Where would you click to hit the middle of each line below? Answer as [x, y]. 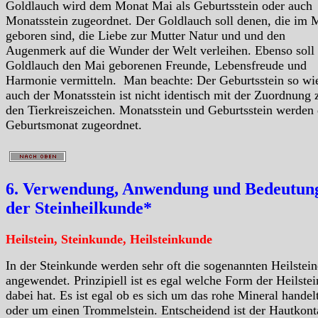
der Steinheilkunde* [79, 208]
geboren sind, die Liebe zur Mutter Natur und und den [146, 35]
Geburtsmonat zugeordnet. [74, 125]
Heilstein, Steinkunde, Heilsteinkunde [109, 239]
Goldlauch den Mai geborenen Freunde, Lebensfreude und [156, 65]
